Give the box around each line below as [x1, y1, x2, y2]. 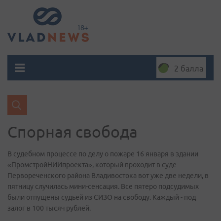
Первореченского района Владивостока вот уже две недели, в [7, 172, 209, 180]
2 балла [174, 64, 203, 73]
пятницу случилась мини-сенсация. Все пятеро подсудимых [7, 183, 199, 190]
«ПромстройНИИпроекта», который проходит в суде [7, 161, 177, 169]
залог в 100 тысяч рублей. [7, 204, 91, 212]
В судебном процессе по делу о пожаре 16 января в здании [7, 150, 198, 158]
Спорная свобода [7, 123, 138, 141]
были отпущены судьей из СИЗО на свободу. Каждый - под [7, 193, 196, 201]
